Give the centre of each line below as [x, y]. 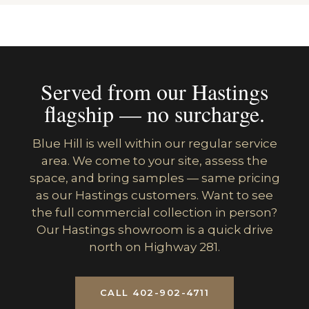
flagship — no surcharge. [154, 113]
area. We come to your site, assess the [154, 161]
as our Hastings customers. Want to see [154, 195]
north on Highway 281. [154, 247]
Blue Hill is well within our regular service [154, 143]
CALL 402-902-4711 [154, 292]
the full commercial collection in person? [154, 212]
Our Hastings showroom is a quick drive [154, 230]
